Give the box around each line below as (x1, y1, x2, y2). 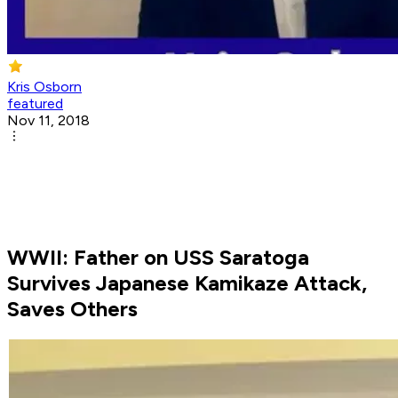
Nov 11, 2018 (7, 112, 90, 130)
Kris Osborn (7, 78, 82, 96)
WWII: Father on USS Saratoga (7, 244, 309, 271)
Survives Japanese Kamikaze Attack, (7, 270, 367, 297)
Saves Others (7, 296, 138, 322)
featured (7, 95, 63, 113)
